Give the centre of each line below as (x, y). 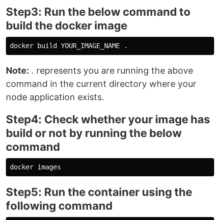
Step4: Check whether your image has (108, 119)
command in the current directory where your (101, 84)
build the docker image (67, 26)
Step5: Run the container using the (99, 192)
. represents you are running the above (111, 71)
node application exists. (55, 97)
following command (59, 206)
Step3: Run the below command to (98, 12)
